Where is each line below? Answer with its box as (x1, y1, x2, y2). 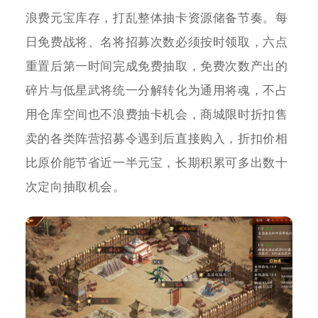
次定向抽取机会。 (25, 180, 126, 194)
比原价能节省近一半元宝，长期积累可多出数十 (25, 156, 288, 170)
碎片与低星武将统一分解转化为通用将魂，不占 (25, 84, 288, 98)
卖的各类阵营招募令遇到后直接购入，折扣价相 (25, 132, 288, 146)
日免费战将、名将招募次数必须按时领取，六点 (25, 35, 288, 50)
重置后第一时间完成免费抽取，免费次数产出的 (25, 60, 288, 74)
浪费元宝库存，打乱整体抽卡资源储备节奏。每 (25, 11, 288, 26)
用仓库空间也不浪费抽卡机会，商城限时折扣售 (25, 108, 288, 122)
